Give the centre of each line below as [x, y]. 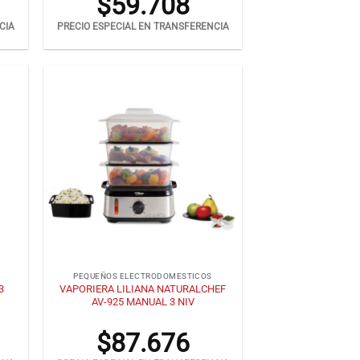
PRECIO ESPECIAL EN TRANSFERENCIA [143, 27]
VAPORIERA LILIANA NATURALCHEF [143, 288]
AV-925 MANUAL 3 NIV [143, 301]
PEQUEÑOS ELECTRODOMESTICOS [143, 276]
